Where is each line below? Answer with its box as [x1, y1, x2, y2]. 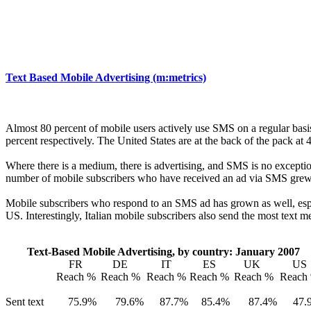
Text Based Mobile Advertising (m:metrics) [6, 71, 206, 83]
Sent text [6, 295, 44, 308]
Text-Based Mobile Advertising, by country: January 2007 [27, 245, 300, 258]
